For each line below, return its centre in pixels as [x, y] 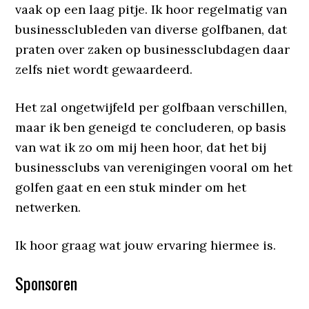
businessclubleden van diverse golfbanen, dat [151, 29]
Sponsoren [47, 282]
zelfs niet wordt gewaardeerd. [104, 69]
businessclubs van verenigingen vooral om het [154, 167]
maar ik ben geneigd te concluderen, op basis [151, 127]
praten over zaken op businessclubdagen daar [153, 49]
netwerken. [48, 207]
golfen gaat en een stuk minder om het [131, 187]
